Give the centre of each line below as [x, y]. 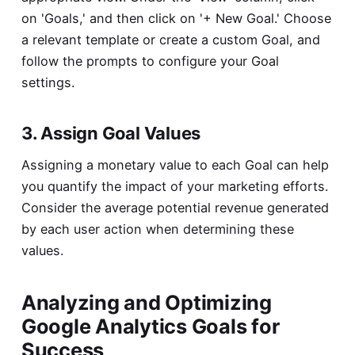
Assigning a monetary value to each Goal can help [175, 164]
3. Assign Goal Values [111, 133]
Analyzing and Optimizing [146, 302]
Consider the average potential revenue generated [175, 207]
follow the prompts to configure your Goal [150, 61]
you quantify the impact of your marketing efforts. [174, 186]
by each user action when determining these [157, 229]
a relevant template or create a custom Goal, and [170, 40]
